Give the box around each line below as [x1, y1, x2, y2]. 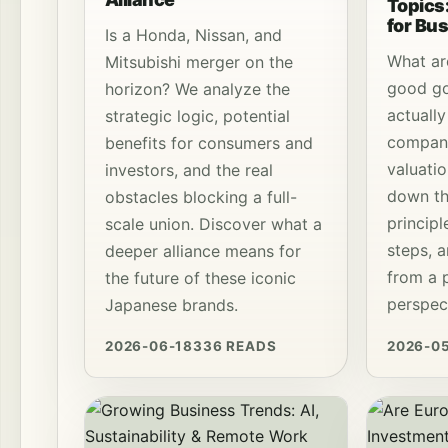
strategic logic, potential [105, 106, 290, 127]
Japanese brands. [105, 295, 238, 316]
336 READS [193, 338, 277, 355]
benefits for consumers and [105, 133, 313, 154]
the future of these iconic [105, 268, 296, 289]
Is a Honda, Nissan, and [105, 25, 282, 46]
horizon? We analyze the [105, 79, 290, 100]
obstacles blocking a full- [105, 187, 297, 208]
